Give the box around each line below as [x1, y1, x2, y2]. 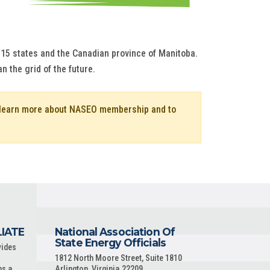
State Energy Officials [55, 236, 166, 249]
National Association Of [55, 225, 175, 238]
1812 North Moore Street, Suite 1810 [55, 253, 182, 263]
